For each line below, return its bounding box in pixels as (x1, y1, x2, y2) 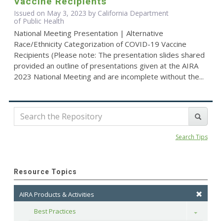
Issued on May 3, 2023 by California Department (13, 8, 169, 18)
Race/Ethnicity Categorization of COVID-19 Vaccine (13, 39, 186, 49)
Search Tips (175, 133, 208, 142)
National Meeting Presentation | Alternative (13, 28, 163, 38)
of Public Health (13, 16, 64, 26)
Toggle (191, 207, 211, 217)
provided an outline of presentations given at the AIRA (13, 61, 198, 71)
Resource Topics (13, 168, 77, 176)
